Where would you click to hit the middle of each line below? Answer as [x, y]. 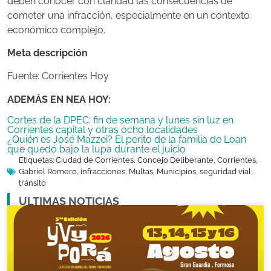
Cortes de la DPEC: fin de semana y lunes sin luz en [120, 120]
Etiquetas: [36, 160]
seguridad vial [225, 172]
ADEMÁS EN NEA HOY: [59, 99]
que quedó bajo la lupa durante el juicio [96, 149]
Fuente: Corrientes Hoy [58, 76]
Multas [141, 172]
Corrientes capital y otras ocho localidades [103, 130]
